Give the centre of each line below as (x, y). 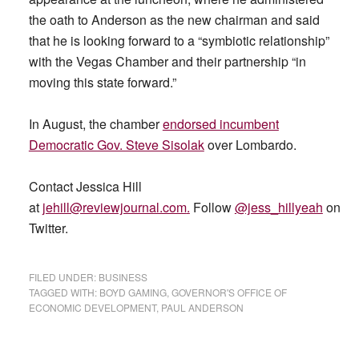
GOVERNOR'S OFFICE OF (229, 292)
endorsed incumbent (220, 124)
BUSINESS (123, 277)
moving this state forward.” (102, 82)
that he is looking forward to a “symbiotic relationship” (179, 40)
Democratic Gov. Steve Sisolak (116, 145)
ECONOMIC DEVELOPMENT (92, 307)
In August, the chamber (95, 124)
